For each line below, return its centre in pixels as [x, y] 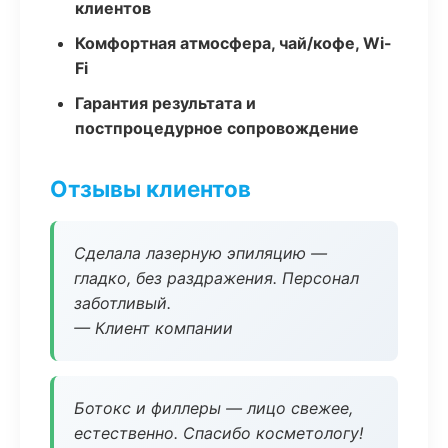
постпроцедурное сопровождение [217, 128]
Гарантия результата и [165, 103]
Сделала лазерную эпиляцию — [200, 253]
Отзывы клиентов [150, 188]
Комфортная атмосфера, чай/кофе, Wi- [233, 43]
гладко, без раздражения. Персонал [216, 278]
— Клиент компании [153, 328]
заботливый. [122, 303]
